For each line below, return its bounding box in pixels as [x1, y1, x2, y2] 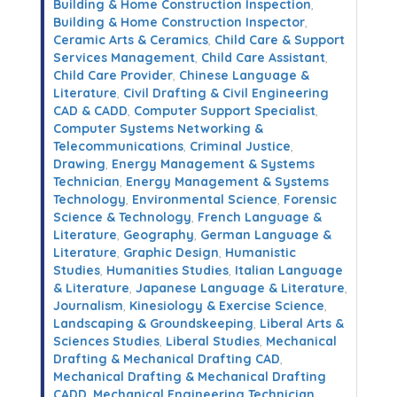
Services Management [53, 50, 195, 66]
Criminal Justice [190, 138, 291, 154]
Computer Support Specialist [134, 103, 315, 119]
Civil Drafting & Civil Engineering [123, 85, 329, 101]
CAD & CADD [53, 103, 128, 119]
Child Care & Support [214, 32, 345, 48]
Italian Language [235, 262, 343, 278]
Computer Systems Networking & [53, 121, 263, 136]
